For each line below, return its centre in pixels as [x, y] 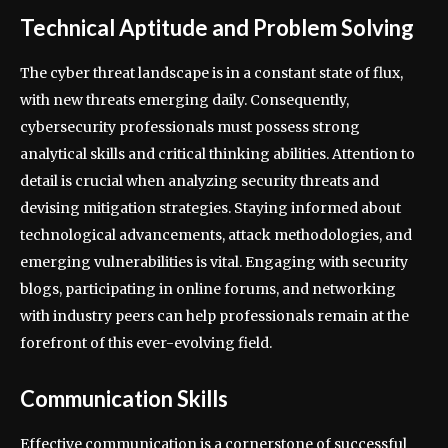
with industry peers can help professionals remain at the [214, 316]
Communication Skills [124, 399]
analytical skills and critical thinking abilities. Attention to [217, 154]
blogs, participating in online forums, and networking [208, 289]
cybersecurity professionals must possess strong [190, 127]
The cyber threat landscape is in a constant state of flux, [211, 73]
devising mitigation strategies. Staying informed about [210, 208]
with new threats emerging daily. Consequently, [184, 100]
